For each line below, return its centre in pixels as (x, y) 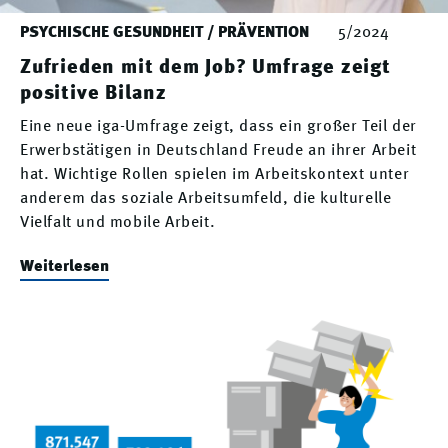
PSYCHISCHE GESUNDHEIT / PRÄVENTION (166, 32)
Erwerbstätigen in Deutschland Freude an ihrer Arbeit (218, 150)
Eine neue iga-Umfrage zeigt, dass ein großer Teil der (218, 126)
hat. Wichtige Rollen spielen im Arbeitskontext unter (215, 174)
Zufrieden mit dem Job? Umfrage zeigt (205, 67)
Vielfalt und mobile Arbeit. (118, 222)
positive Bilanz (94, 93)
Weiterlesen (64, 266)
